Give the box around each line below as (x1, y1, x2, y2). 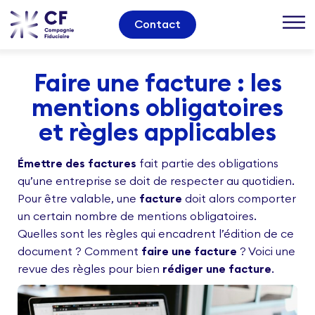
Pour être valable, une (18, 191, 139, 205)
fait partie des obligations (136, 156, 278, 170)
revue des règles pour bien (18, 262, 162, 276)
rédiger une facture (162, 262, 271, 276)
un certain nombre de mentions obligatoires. (18, 209, 257, 223)
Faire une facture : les (33, 67, 282, 98)
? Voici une (237, 244, 295, 258)
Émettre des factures (18, 156, 136, 170)
